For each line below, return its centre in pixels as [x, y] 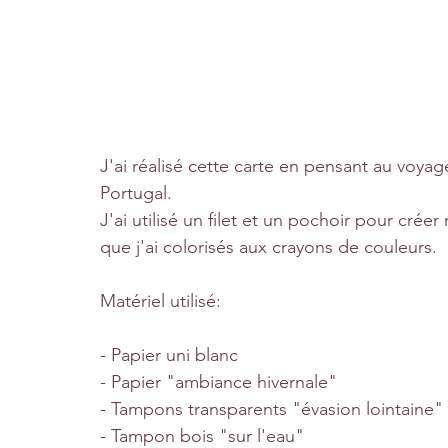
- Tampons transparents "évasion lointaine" [271, 409]
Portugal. [138, 193]
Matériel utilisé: [160, 301]
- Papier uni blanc [169, 355]
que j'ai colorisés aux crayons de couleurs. [268, 247]
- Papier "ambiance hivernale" [218, 382]
